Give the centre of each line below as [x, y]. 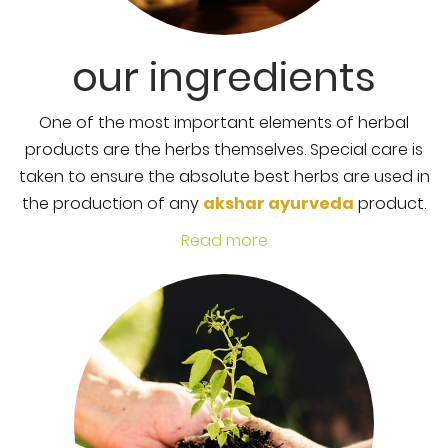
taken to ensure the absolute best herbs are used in [224, 176]
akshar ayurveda [278, 203]
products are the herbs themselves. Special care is [224, 149]
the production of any [112, 203]
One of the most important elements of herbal [224, 122]
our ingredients [224, 77]
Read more [224, 240]
